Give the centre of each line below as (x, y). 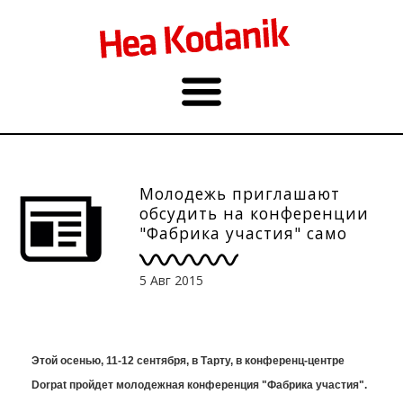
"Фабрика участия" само (243, 233)
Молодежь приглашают (240, 193)
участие (173, 253)
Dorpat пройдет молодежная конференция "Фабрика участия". (199, 385)
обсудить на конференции (254, 213)
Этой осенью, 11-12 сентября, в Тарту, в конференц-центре (188, 360)
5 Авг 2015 (171, 280)
